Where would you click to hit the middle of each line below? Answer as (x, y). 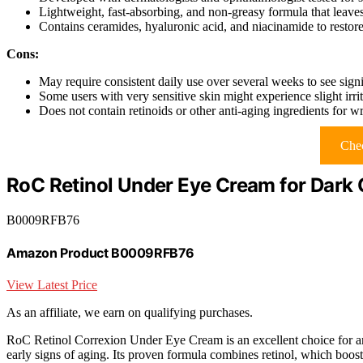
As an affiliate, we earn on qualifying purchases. (130, 313)
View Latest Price (52, 285)
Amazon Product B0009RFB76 (100, 252)
